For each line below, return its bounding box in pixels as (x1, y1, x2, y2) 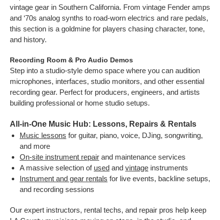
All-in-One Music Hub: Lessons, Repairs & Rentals (10, 120, 196, 128)
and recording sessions (20, 185, 94, 193)
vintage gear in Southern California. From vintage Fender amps (10, 3, 210, 11)
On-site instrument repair (20, 153, 99, 161)
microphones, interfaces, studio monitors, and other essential (10, 77, 204, 85)
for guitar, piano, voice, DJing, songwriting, (66, 131, 203, 139)
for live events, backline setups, (108, 174, 210, 183)
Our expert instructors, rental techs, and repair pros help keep (10, 206, 206, 214)
